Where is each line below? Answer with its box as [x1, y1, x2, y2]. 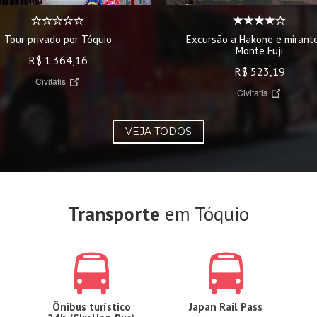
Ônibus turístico [52, 299, 131, 313]
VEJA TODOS [125, 125, 192, 138]
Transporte [68, 201, 160, 226]
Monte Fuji [236, 43, 283, 57]
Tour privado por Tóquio [4, 32, 112, 46]
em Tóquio [160, 201, 249, 226]
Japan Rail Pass [189, 299, 263, 313]
